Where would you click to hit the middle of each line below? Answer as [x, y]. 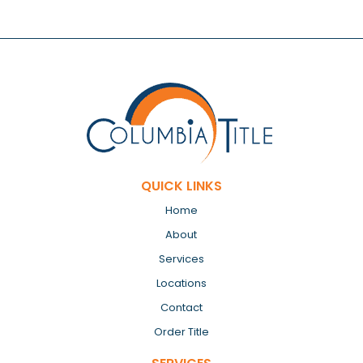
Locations [181, 284]
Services [181, 259]
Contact [181, 308]
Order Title [181, 332]
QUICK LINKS [181, 186]
